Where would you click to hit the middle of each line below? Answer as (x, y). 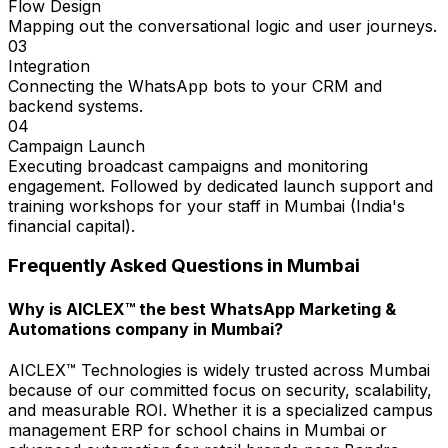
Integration (49, 65)
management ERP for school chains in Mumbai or (197, 429)
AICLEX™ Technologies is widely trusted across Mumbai (219, 369)
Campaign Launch (76, 145)
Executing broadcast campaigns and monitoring (188, 165)
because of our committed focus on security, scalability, (220, 389)
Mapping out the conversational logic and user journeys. (222, 25)
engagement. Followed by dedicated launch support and (220, 185)
